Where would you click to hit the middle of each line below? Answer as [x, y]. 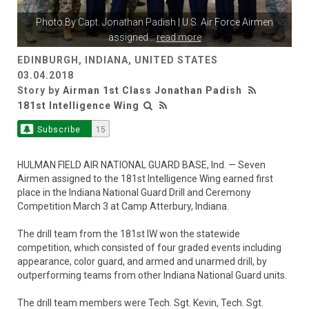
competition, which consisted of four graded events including [149, 247]
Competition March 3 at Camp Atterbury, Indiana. [123, 206]
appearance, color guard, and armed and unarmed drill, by [142, 261]
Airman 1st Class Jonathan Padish [152, 90]
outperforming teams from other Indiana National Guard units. [152, 275]
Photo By [57, 22]
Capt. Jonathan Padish [127, 22]
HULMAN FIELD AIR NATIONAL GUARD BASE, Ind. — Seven [141, 165]
